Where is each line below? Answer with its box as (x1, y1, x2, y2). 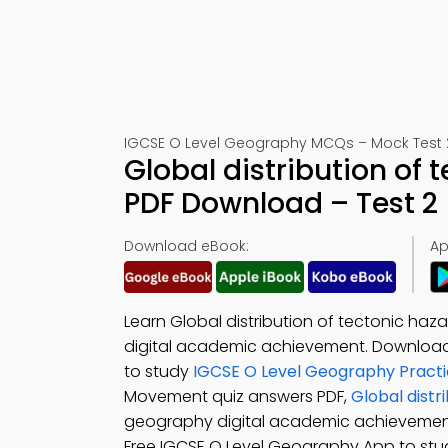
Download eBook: (124, 236, 249, 256)
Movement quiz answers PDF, (124, 385, 351, 408)
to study (124, 360, 193, 383)
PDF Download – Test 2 (124, 184, 438, 223)
